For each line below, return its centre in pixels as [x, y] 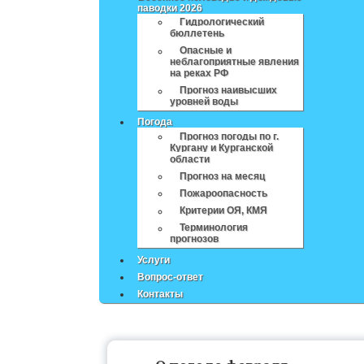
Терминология [214, 228]
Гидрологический [222, 22]
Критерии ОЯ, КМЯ [224, 211]
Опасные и [206, 51]
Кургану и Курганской [222, 148]
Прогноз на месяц [223, 177]
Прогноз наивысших [229, 91]
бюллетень [197, 34]
